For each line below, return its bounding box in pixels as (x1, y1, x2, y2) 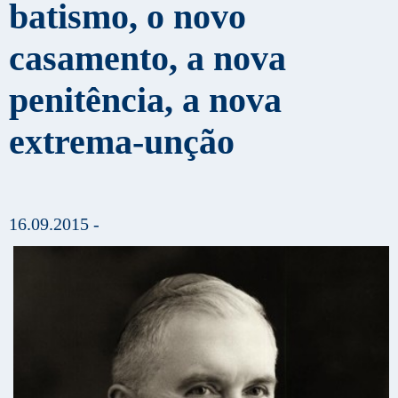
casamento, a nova (9, 37, 286, 78)
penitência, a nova (9, 79, 282, 120)
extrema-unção (9, 121, 235, 162)
